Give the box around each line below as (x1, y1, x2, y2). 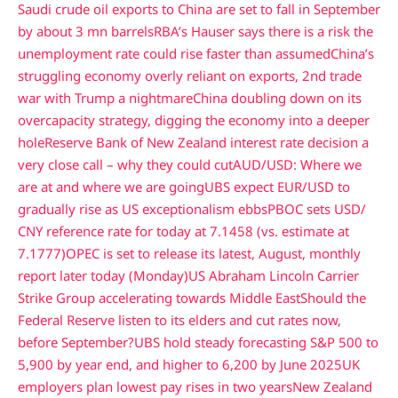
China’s (330, 44, 374, 63)
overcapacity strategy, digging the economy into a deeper (18, 111, 370, 130)
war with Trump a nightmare (18, 89, 193, 107)
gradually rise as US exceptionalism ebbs (18, 200, 267, 219)
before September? (18, 333, 134, 352)
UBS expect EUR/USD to (204, 178, 350, 196)
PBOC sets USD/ (267, 200, 366, 219)
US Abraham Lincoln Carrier (188, 267, 359, 285)
